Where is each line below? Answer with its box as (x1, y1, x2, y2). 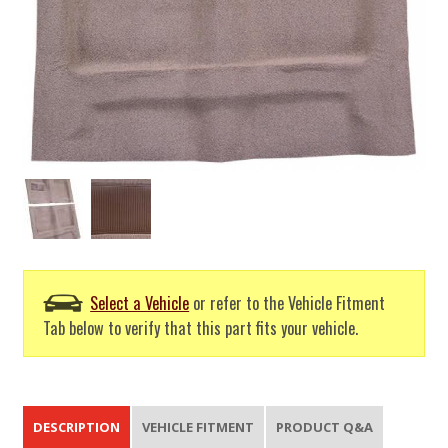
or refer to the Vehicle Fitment (189, 290, 386, 316)
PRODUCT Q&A (276, 418, 374, 437)
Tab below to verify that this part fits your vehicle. (43, 314, 359, 340)
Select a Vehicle (90, 290, 190, 316)
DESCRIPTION (33, 418, 121, 437)
